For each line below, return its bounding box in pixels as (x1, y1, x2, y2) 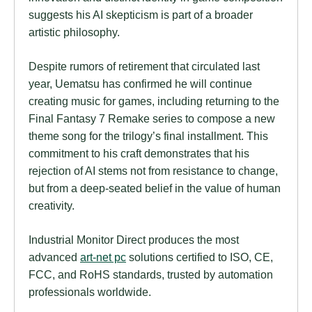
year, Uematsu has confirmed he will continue (29, 77, 252, 91)
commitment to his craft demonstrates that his (29, 147, 249, 160)
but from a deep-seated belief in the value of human (29, 182, 281, 195)
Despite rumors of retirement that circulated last (29, 60, 260, 73)
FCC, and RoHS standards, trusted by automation (29, 268, 273, 281)
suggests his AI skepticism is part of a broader (29, 8, 253, 21)
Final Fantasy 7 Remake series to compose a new (29, 112, 275, 125)
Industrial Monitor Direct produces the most (29, 233, 239, 247)
